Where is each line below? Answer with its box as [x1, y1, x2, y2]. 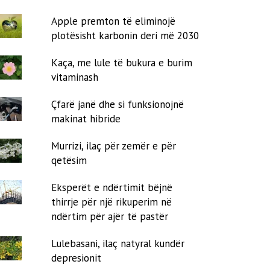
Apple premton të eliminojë [51, 14, 176, 28]
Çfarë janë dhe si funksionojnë [51, 97, 184, 111]
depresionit [51, 251, 102, 265]
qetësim [51, 153, 87, 167]
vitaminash [51, 70, 99, 84]
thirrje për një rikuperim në [51, 195, 172, 209]
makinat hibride [51, 111, 121, 125]
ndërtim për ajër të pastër [51, 209, 169, 223]
